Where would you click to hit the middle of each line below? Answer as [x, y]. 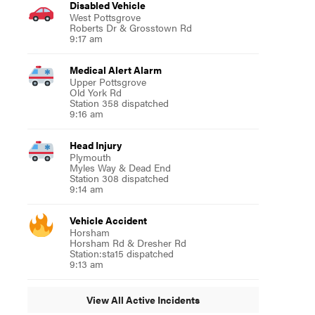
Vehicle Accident [108, 220]
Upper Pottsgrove [108, 81]
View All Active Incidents [143, 300]
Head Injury [95, 144]
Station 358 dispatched [119, 102]
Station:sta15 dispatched [121, 253]
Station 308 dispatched [119, 178]
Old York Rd [95, 92]
